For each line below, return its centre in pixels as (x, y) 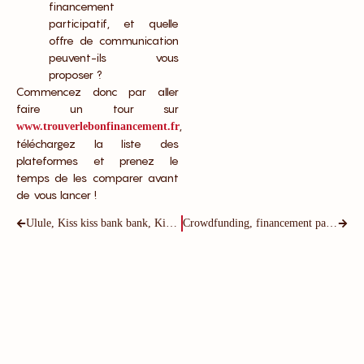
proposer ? (76, 75)
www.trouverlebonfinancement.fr (98, 127)
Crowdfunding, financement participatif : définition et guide (331, 223)
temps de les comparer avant (97, 178)
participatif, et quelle (114, 24)
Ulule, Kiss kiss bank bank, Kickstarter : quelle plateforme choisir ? (171, 223)
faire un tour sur (97, 109)
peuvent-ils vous (114, 58)
